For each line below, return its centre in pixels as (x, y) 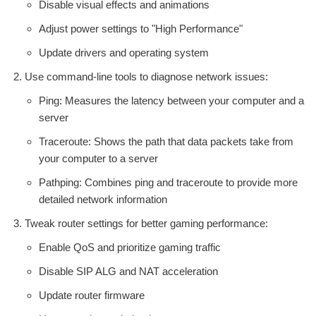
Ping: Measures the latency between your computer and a (171, 100)
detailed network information (103, 199)
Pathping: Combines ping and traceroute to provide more (168, 182)
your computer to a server (98, 158)
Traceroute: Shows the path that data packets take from (166, 141)
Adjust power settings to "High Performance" (141, 28)
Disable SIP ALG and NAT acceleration (128, 271)
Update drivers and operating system (124, 52)
